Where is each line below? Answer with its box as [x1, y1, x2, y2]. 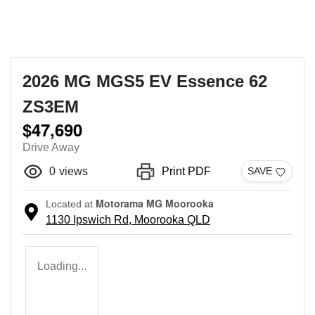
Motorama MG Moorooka [96, 195, 214, 210]
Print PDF [161, 165, 211, 177]
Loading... [37, 259, 86, 272]
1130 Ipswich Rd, [46, 213, 134, 226]
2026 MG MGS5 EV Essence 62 [22, 71, 267, 91]
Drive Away [22, 141, 79, 153]
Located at [46, 198, 93, 210]
